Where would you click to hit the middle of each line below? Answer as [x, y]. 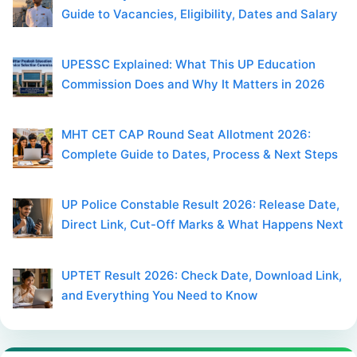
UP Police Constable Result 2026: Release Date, [201, 205]
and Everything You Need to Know [160, 295]
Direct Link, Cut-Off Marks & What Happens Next [203, 225]
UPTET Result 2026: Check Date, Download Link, [202, 275]
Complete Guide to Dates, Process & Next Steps [200, 154]
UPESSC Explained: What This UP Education [189, 64]
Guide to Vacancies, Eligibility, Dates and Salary [200, 14]
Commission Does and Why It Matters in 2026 [194, 84]
